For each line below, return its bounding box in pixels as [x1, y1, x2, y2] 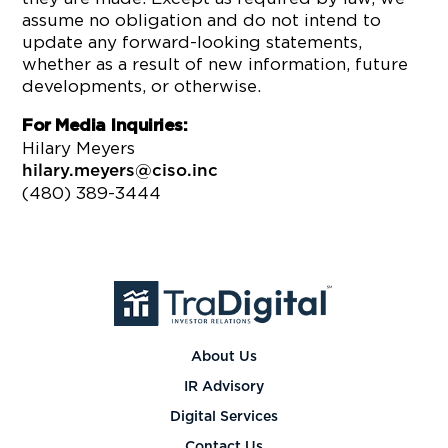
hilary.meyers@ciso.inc [22, 162, 219, 179]
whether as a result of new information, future [22, 55, 409, 73]
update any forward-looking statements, [22, 33, 363, 51]
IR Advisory [184, 380, 264, 395]
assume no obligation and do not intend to [22, 11, 382, 29]
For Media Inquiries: [22, 117, 188, 134]
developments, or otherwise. [22, 77, 262, 95]
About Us [191, 350, 257, 365]
